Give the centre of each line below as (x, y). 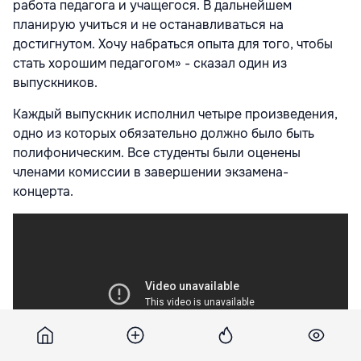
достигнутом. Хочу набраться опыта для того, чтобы (173, 44)
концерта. (43, 192)
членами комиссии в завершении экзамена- (151, 172)
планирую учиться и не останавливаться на (148, 25)
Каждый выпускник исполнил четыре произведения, (175, 114)
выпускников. (55, 83)
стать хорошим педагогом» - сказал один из (150, 64)
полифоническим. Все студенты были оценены (157, 153)
